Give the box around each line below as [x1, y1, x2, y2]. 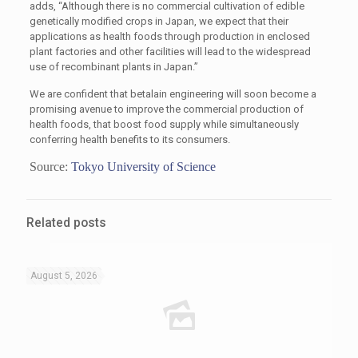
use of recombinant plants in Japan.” [29, 61, 198, 73]
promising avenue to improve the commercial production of [29, 103, 304, 115]
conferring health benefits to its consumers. [29, 133, 230, 145]
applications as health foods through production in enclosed [29, 30, 310, 42]
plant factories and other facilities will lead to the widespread [29, 46, 311, 58]
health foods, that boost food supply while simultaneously [29, 118, 299, 130]
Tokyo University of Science [70, 160, 216, 173]
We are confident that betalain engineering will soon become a [29, 88, 316, 100]
